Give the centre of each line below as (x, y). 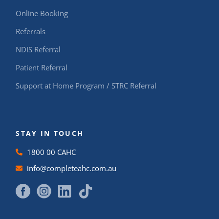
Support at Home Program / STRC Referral (86, 85)
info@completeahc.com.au (71, 168)
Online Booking (42, 13)
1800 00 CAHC (51, 152)
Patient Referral (42, 67)
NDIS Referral (38, 49)
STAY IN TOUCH (50, 133)
